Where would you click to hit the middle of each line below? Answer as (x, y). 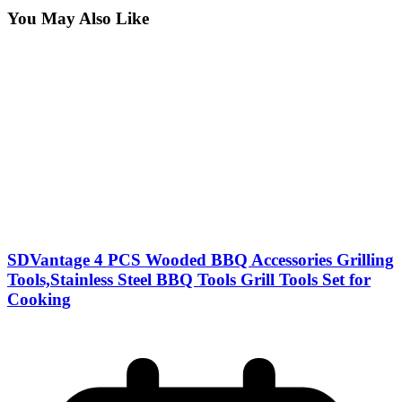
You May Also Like (78, 19)
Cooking (39, 299)
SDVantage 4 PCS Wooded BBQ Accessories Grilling (201, 259)
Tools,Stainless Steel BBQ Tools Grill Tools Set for (189, 279)
